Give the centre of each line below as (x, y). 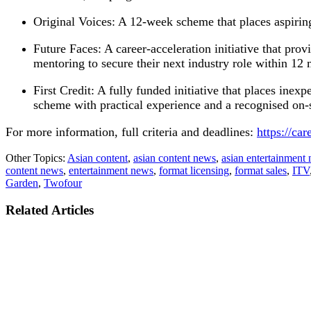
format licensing (194, 170)
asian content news (175, 158)
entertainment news (111, 170)
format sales (261, 170)
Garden (22, 183)
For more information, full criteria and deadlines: (131, 132)
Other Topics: (36, 158)
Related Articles (50, 210)
